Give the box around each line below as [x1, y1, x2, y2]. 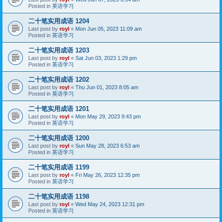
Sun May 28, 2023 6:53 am [75, 142, 140, 149]
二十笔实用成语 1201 [28, 105, 89, 112]
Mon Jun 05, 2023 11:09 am [75, 25, 142, 32]
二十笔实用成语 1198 [28, 192, 89, 200]
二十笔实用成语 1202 [28, 75, 89, 83]
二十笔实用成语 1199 [28, 163, 89, 171]
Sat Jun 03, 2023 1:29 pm [75, 55, 137, 61]
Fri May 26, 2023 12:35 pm [75, 171, 140, 178]
